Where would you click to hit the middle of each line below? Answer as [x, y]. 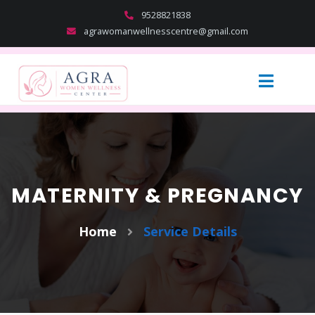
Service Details [190, 231]
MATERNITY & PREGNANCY [157, 195]
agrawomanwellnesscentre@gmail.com [165, 31]
